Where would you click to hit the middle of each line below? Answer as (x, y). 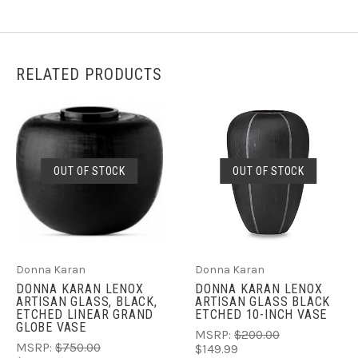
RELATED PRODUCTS (89, 74)
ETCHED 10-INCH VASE (261, 315)
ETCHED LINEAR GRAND (85, 315)
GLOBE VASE (52, 328)
